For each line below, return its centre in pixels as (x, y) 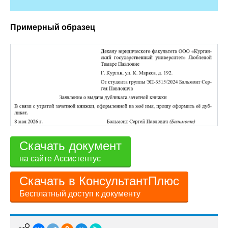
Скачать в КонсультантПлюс (99, 181)
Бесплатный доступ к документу (80, 194)
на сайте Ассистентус (60, 159)
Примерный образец (53, 27)
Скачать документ (70, 146)
